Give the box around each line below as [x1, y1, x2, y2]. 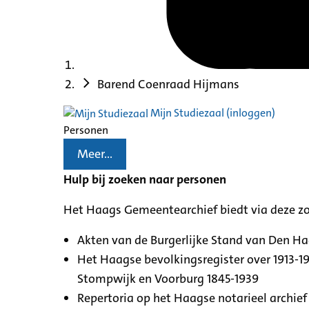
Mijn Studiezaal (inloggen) [148, 105, 275, 120]
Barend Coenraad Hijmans [97, 75, 239, 92]
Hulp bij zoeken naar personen [63, 170, 226, 188]
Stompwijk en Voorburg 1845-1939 [77, 270, 259, 287]
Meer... [77, 146, 112, 163]
